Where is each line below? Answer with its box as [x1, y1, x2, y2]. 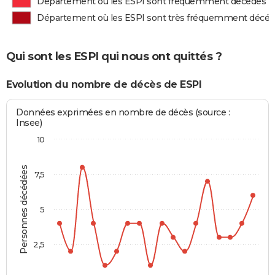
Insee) [16, 117, 42, 129]
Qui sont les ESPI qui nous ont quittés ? [6, 49, 222, 63]
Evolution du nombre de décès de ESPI [6, 78, 201, 90]
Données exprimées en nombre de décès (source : [16, 107, 230, 118]
